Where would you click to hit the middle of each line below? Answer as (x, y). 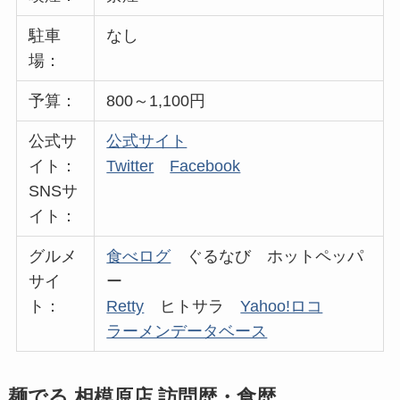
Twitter (130, 166)
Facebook (205, 166)
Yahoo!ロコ (282, 306)
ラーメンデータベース (187, 331)
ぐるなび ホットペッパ (267, 256)
